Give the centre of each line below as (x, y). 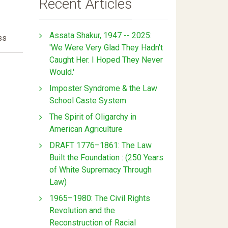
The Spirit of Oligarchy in (93, 117)
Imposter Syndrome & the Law (103, 88)
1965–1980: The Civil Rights (100, 198)
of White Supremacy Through (101, 169)
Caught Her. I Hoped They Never (106, 60)
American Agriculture (86, 129)
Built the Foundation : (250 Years (106, 157)
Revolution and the (82, 210)
